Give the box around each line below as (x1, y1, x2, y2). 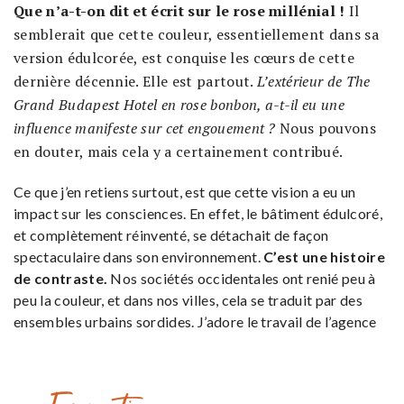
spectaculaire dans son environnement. (14, 247, 264, 265)
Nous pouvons (275, 117, 376, 138)
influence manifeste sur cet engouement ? (14, 117, 276, 138)
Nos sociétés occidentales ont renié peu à (107, 269, 376, 287)
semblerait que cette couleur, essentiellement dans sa (14, 23, 379, 44)
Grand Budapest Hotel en (14, 94, 180, 115)
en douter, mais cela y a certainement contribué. (14, 141, 344, 161)
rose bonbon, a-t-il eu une (179, 94, 345, 115)
